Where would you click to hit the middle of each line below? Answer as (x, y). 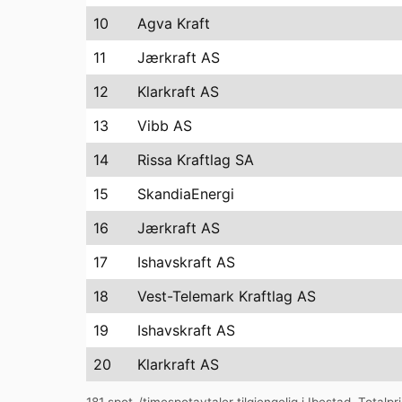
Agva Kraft (174, 23)
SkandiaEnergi (186, 193)
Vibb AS (165, 125)
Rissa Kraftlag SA (196, 159)
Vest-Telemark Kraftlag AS (227, 296)
